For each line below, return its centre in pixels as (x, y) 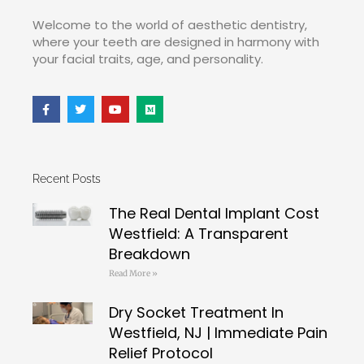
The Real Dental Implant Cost (214, 214)
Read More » (133, 274)
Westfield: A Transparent (198, 234)
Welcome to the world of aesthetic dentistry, (170, 25)
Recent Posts (67, 179)
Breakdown (149, 254)
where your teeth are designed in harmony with (176, 42)
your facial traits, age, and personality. (148, 59)
